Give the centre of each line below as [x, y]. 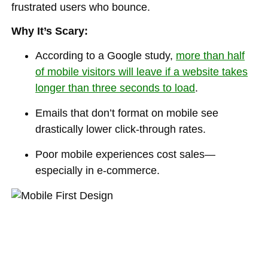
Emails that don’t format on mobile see [127, 113]
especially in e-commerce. [98, 170]
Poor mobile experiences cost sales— [126, 154]
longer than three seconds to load [115, 88]
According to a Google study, [106, 56]
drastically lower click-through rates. [121, 129]
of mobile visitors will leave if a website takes [142, 72]
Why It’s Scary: [50, 31]
